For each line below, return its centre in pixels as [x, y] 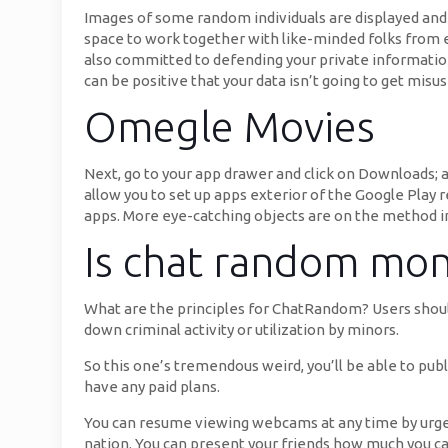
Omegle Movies [229, 126]
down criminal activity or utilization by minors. [241, 329]
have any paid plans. [152, 386]
